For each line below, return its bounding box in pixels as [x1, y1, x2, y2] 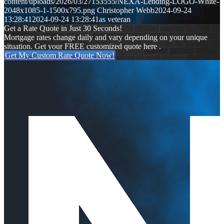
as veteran [99, 15, 130, 24]
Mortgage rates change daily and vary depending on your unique [4, 33, 207, 42]
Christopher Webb [97, 6, 154, 15]
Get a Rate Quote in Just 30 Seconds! [4, 24, 122, 33]
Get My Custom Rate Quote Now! [5, 51, 114, 60]
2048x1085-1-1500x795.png [4, 6, 95, 15]
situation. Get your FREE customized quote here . [4, 42, 161, 51]
